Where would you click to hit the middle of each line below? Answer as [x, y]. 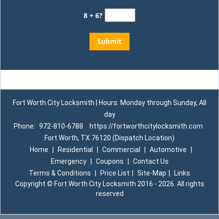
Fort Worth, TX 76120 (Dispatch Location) [109, 138]
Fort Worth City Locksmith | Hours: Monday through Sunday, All [109, 103]
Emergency [68, 161]
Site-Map [152, 173]
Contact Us [151, 161]
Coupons [109, 161]
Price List [115, 173]
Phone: [25, 126]
